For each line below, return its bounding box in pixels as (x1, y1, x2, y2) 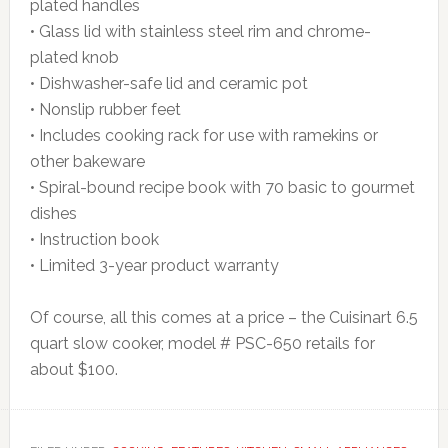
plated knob (29, 48, 119, 67)
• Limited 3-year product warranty (29, 256, 279, 275)
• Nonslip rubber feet (29, 100, 181, 119)
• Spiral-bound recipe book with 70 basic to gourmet (29, 178, 415, 197)
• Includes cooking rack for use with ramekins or (29, 126, 378, 145)
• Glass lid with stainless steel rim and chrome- (29, 22, 371, 41)
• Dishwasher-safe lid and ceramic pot (29, 74, 308, 93)
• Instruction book (29, 230, 159, 249)
